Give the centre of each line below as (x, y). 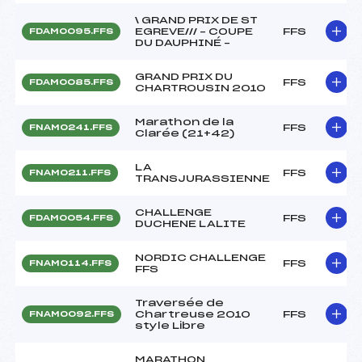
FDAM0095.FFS (71, 31)
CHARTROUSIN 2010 (200, 88)
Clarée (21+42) (185, 133)
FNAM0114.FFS (70, 263)
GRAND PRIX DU (184, 76)
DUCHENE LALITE (190, 223)
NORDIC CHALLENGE (200, 257)
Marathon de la (184, 122)
